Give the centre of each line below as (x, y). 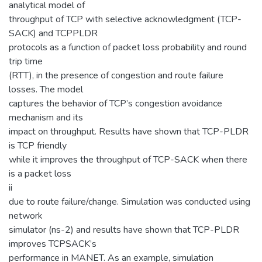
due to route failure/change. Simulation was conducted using (130, 201)
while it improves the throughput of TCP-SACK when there (128, 159)
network (26, 216)
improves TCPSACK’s (53, 244)
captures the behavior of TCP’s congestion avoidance (116, 103)
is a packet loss (40, 173)
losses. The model (46, 89)
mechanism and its (46, 117)
